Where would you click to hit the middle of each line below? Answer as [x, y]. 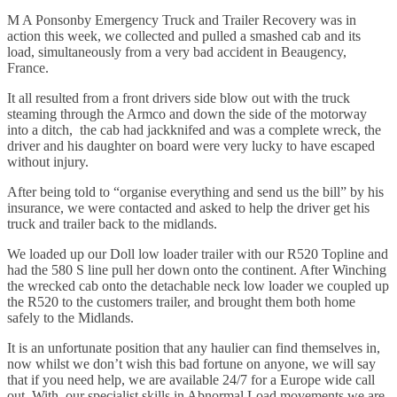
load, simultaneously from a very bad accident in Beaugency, [177, 52]
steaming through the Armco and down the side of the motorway [187, 114]
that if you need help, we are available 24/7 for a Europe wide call [191, 380]
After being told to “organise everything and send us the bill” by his [195, 192]
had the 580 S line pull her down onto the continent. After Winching [197, 270]
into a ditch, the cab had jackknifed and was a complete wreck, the [194, 130]
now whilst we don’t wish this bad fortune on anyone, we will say [191, 364]
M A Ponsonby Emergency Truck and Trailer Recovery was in [182, 20]
